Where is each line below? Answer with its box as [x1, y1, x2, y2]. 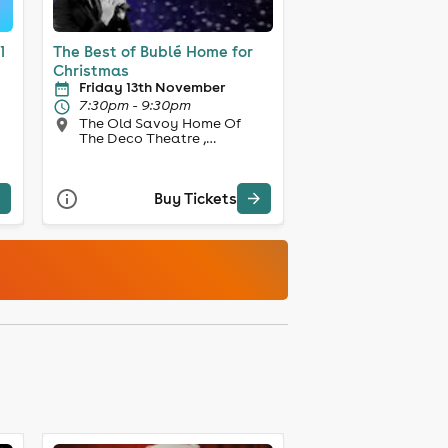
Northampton [78, 143, 172, 162]
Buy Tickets [153, 189, 237, 209]
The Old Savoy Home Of [78, 113, 182, 132]
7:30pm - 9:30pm [78, 95, 191, 114]
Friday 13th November [78, 77, 225, 96]
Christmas [52, 60, 129, 80]
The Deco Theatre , [78, 128, 206, 147]
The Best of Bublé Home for [52, 41, 186, 61]
